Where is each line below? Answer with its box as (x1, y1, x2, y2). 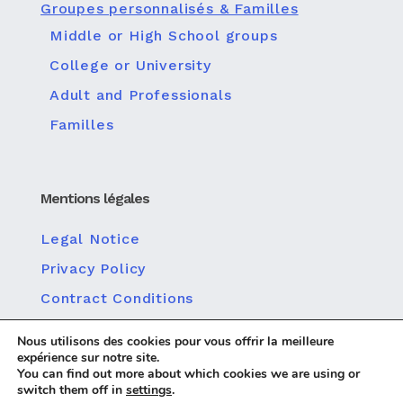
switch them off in (17, 381, 126, 399)
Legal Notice (40, 230, 140, 247)
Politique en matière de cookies (40, 363, 287, 381)
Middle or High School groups (49, 27, 278, 44)
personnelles (40, 334, 139, 351)
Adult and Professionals (49, 86, 232, 103)
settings (126, 381, 172, 399)
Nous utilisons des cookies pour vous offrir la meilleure (17, 333, 334, 350)
